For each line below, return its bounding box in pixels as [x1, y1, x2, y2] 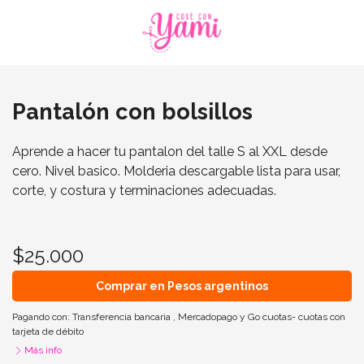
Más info [24, 344, 62, 356]
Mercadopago [178, 311, 237, 323]
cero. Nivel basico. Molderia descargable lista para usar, [12, 163, 340, 179]
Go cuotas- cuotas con [248, 311, 345, 323]
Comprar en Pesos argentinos [96, 279, 268, 292]
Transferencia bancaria [72, 311, 173, 323]
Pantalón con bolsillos [12, 98, 253, 124]
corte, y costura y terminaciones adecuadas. [12, 183, 276, 198]
